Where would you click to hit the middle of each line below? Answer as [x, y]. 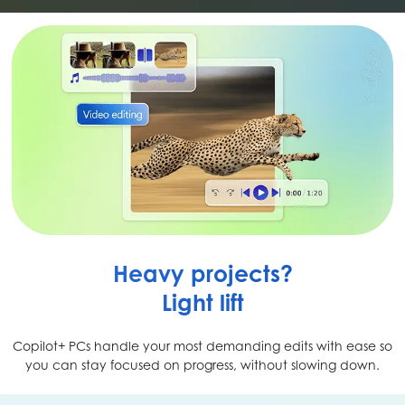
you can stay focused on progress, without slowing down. [202, 364]
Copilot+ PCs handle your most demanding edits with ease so [202, 345]
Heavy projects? [202, 273]
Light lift [202, 302]
